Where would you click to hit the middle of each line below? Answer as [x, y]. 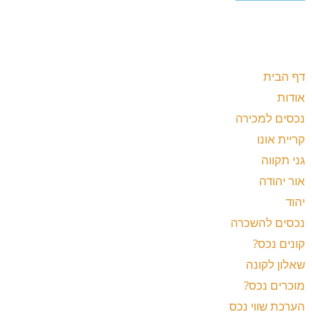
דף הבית [284, 77]
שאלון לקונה [275, 265]
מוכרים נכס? [274, 286]
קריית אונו [281, 139]
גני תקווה [283, 160]
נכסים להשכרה [268, 223]
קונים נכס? [279, 244]
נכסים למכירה [270, 118]
